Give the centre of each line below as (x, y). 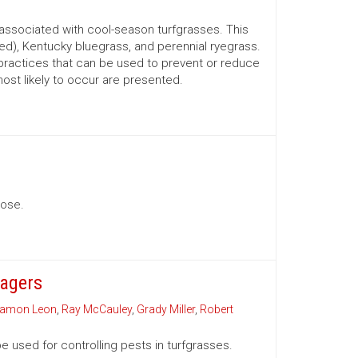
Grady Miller (165, 309)
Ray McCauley (96, 309)
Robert (216, 309)
